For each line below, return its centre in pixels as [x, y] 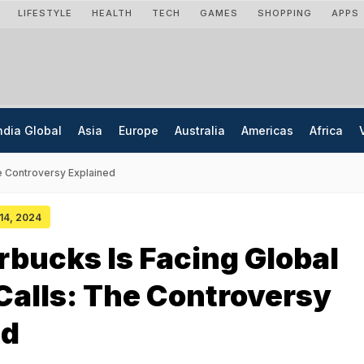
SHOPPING [285, 13]
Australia [200, 130]
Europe [139, 130]
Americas [267, 130]
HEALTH [112, 13]
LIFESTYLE [45, 13]
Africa [326, 130]
